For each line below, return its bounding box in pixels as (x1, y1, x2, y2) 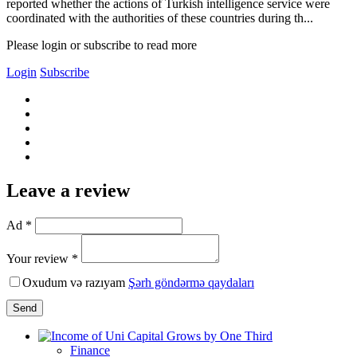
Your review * (6, 251, 78, 265)
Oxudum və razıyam (22, 275, 128, 289)
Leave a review (6, 179, 130, 201)
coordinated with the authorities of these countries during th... (6, 10, 313, 25)
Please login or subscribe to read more (6, 37, 197, 52)
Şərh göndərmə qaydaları (128, 275, 254, 289)
